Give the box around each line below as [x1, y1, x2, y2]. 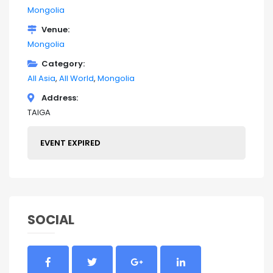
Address [41, 92, 76, 104]
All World [59, 73, 94, 85]
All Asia [27, 73, 55, 85]
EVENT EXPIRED [40, 137, 101, 149]
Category [41, 58, 83, 70]
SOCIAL [27, 211, 74, 229]
